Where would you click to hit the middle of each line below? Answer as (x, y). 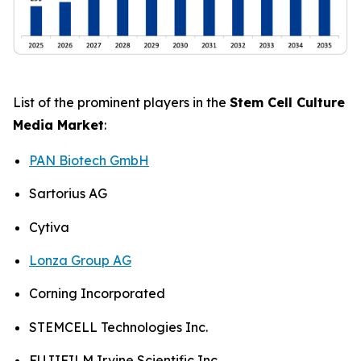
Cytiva (49, 227)
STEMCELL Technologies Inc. (118, 327)
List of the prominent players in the (121, 102)
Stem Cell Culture (287, 102)
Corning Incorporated (97, 294)
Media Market (58, 124)
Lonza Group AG (80, 260)
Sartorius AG (68, 194)
